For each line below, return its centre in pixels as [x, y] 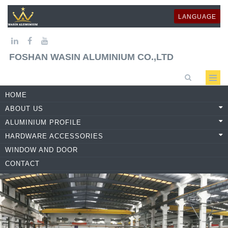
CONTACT [22, 163]
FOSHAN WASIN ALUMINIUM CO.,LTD [91, 57]
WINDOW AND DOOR [41, 150]
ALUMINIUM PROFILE [43, 122]
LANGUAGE [197, 17]
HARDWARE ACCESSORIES [54, 136]
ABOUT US [24, 108]
